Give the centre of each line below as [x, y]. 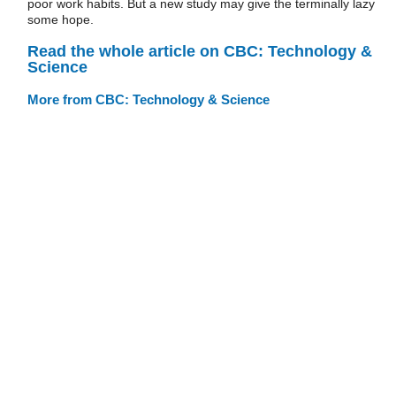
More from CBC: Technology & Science [148, 99]
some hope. [61, 19]
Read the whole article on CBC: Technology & [200, 51]
